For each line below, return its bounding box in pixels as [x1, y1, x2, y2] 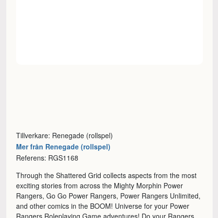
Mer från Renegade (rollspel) [16, 142, 111, 152]
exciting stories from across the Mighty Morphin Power [16, 181, 183, 191]
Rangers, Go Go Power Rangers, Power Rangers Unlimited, [16, 191, 201, 201]
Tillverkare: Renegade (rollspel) [16, 130, 113, 141]
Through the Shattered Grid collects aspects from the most [16, 170, 197, 181]
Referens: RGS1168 [16, 153, 79, 163]
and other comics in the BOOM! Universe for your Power [16, 201, 190, 211]
